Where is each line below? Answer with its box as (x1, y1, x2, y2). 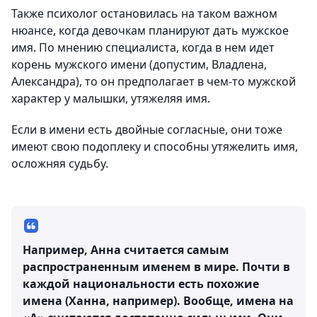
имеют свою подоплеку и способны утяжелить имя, (11, 138, 298, 154)
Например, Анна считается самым (23, 241, 229, 258)
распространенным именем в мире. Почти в (23, 258, 290, 275)
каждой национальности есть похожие (23, 275, 259, 292)
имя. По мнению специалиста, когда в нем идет (11, 39, 275, 55)
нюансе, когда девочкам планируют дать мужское (11, 22, 289, 38)
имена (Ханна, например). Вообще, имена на (23, 292, 294, 309)
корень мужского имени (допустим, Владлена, (11, 56, 267, 72)
